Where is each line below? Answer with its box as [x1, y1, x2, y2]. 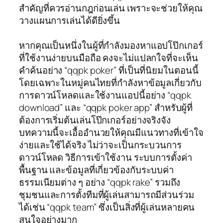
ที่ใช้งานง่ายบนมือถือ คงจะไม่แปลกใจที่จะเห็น [19, 51, 198, 64]
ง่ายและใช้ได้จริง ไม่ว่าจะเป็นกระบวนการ [19, 138, 182, 151]
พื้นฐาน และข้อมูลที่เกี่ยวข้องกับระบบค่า [19, 163, 174, 176]
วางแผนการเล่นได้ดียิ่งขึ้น [19, 13, 120, 27]
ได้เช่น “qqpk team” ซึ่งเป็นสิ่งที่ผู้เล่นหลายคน [19, 200, 195, 214]
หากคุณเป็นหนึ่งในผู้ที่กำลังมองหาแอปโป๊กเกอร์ [19, 38, 203, 52]
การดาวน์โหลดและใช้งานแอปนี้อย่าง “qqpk [19, 88, 191, 102]
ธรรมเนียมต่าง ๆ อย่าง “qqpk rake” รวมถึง [19, 175, 181, 189]
